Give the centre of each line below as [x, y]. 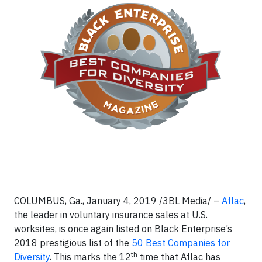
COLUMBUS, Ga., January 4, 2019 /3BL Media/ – [118, 201]
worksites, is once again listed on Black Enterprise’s [123, 229]
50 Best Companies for [181, 243]
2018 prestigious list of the [73, 243]
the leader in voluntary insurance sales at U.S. [111, 215]
